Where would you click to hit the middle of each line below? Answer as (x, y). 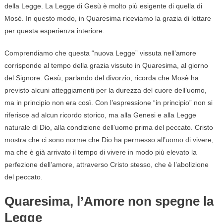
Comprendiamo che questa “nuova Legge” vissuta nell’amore (100, 53)
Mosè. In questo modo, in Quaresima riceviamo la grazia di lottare (108, 19)
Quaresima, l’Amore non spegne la (109, 201)
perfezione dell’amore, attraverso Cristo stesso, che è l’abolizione (106, 165)
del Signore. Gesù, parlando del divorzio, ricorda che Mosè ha (101, 78)
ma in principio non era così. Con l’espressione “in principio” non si (108, 103)
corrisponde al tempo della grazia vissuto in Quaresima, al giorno (106, 66)
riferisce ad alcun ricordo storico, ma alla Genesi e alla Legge (100, 115)
